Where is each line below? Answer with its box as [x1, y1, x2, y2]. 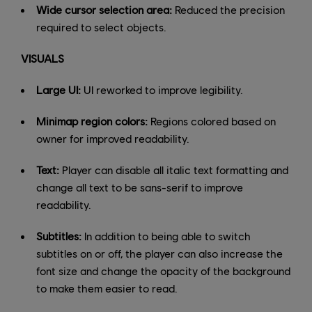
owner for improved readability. [36, 131, 189, 145]
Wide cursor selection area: [36, 2, 172, 16]
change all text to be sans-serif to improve [36, 180, 243, 194]
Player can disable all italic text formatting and [59, 162, 288, 176]
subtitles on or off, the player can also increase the [36, 246, 283, 260]
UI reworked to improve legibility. [81, 82, 243, 96]
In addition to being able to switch [81, 228, 251, 242]
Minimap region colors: [36, 114, 148, 127]
